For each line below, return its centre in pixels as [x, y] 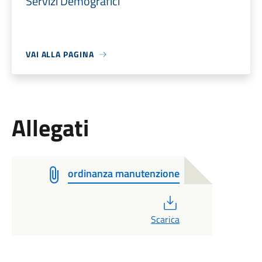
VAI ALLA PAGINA [60, 54]
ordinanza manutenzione [123, 173]
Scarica [165, 219]
